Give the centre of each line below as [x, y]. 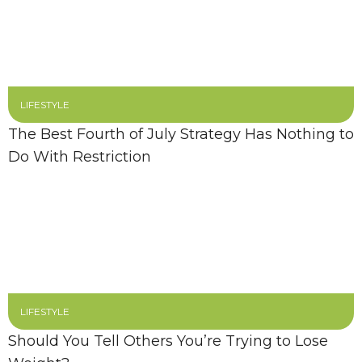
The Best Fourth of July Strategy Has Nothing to [181, 134]
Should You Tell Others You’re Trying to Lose [168, 341]
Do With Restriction [80, 157]
